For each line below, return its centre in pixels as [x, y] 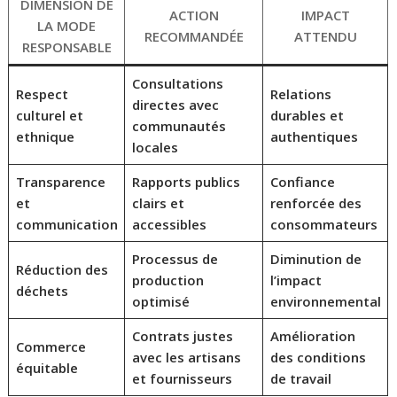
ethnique [45, 136]
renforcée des [315, 202]
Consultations [177, 83]
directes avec [175, 104]
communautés [179, 125]
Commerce [51, 346]
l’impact [296, 280]
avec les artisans [186, 357]
